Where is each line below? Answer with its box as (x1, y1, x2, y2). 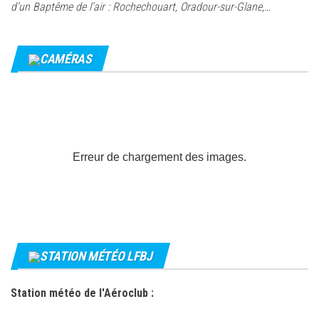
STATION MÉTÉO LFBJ (40, 249, 152, 264)
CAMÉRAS (40, 51, 92, 66)
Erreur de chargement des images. (73, 151, 246, 164)
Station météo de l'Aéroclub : (11, 286, 154, 300)
